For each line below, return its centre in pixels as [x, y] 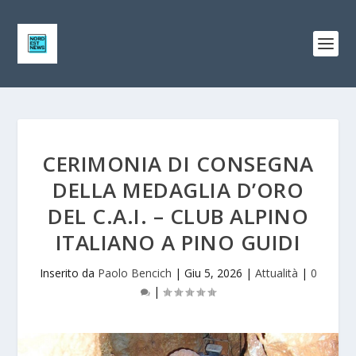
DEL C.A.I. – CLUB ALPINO [178, 216]
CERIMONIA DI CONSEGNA [178, 164]
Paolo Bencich [134, 273]
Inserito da [68, 273]
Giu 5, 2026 [213, 273]
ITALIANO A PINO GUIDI [178, 242]
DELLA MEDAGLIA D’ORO [178, 190]
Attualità [276, 273]
